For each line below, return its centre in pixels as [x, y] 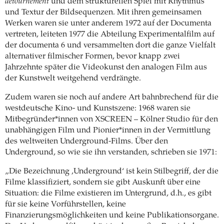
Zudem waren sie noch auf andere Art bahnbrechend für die [112, 97]
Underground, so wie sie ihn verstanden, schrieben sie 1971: [111, 152]
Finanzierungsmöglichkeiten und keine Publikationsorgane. [112, 215]
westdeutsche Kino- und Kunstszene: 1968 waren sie [98, 108]
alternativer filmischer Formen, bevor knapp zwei [92, 56]
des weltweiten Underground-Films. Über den [86, 141]
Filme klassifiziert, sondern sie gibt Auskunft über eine [103, 182]
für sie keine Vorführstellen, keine [65, 204]
